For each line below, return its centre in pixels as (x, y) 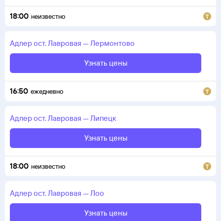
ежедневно (47, 91)
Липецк (103, 118)
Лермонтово (112, 43)
